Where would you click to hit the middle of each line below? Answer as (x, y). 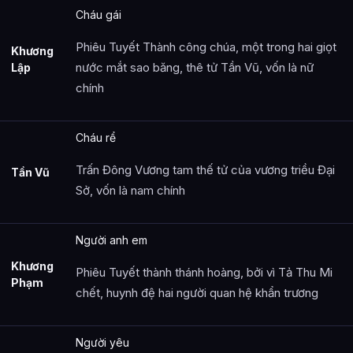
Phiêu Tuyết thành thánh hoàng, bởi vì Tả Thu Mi (204, 272)
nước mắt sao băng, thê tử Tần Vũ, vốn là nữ (195, 67)
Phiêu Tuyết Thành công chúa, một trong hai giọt (206, 46)
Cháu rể (96, 137)
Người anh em (111, 240)
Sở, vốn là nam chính (130, 190)
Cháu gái (98, 14)
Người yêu (102, 342)
